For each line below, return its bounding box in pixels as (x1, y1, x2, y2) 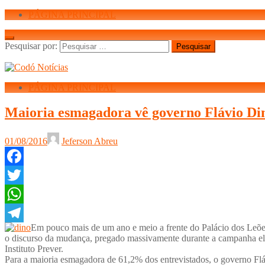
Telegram (5, 226, 40, 237)
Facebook (5, 169, 41, 180)
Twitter (5, 188, 31, 199)
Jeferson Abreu (62, 135, 118, 146)
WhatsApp (5, 207, 45, 218)
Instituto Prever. (5, 243, 63, 254)
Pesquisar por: (5, 41, 57, 51)
